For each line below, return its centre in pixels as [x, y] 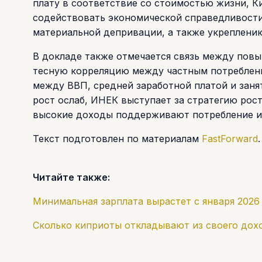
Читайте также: [71, 177]
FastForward [230, 138]
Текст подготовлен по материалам [117, 138]
